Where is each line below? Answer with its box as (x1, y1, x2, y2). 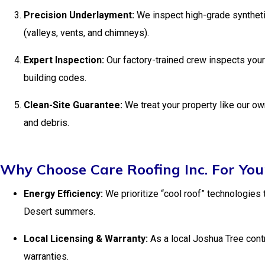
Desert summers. (24, 206, 95, 217)
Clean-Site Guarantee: (24, 99, 122, 111)
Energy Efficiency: (24, 188, 103, 199)
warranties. (24, 251, 69, 262)
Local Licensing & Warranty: (24, 233, 148, 244)
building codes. (24, 72, 86, 83)
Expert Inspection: (24, 54, 104, 66)
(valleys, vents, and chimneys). (24, 27, 149, 38)
